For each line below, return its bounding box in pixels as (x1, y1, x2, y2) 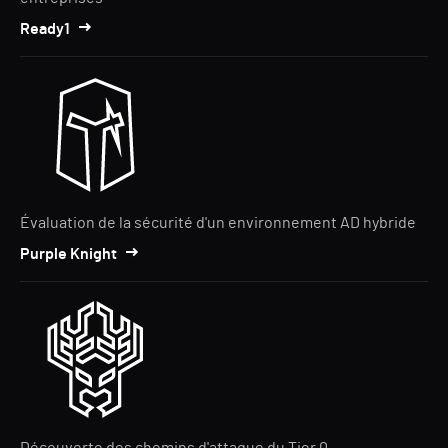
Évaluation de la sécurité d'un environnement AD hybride (20, 215, 416, 231)
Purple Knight (20, 246, 117, 262)
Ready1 (20, 21, 70, 37)
